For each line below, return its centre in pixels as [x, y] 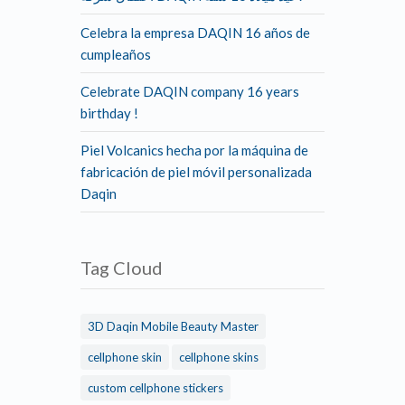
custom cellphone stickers [155, 387]
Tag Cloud [122, 267]
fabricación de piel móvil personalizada [196, 171]
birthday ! [109, 113]
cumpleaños [116, 54]
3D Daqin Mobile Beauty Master [173, 326]
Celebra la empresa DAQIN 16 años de [195, 32]
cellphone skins [219, 357]
